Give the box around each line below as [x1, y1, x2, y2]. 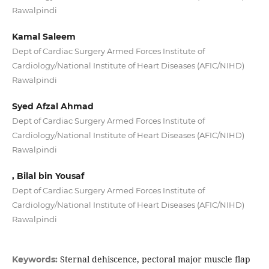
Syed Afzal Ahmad [11, 101, 94, 112]
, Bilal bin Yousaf [11, 171, 84, 182]
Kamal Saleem [11, 31, 76, 42]
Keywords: [11, 254, 60, 265]
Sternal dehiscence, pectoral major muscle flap [59, 253, 250, 265]
